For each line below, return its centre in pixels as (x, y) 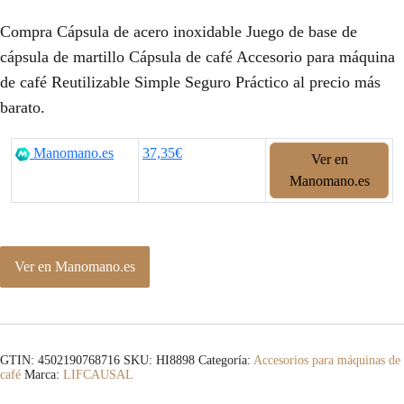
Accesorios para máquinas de (327, 361)
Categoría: (226, 361)
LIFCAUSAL (98, 375)
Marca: (44, 375)
